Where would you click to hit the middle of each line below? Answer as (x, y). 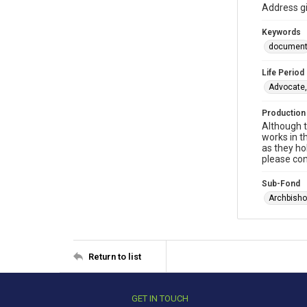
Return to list (115, 256)
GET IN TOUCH (160, 298)
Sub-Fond (281, 184)
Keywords (281, 32)
